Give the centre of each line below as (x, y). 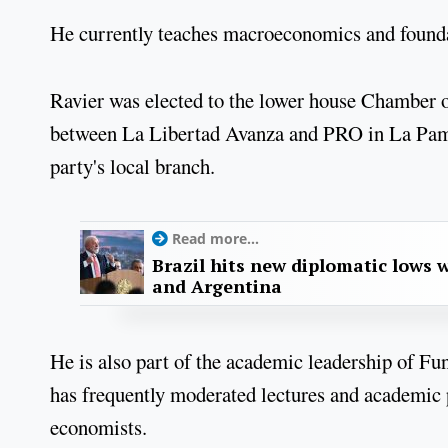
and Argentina (217, 286)
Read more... (215, 239)
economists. (98, 427)
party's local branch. (132, 165)
